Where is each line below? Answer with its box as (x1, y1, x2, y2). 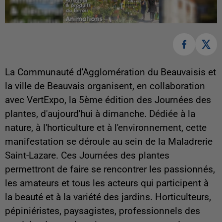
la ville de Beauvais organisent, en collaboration (5, 80, 205, 92)
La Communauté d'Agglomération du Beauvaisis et (5, 66, 216, 78)
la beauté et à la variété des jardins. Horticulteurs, (5, 191, 211, 203)
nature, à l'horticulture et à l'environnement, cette (5, 122, 207, 133)
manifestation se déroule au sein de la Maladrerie (5, 136, 213, 147)
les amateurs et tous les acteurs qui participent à (5, 177, 209, 189)
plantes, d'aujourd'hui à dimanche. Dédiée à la (5, 108, 195, 119)
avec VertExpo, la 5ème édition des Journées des (5, 94, 211, 106)
